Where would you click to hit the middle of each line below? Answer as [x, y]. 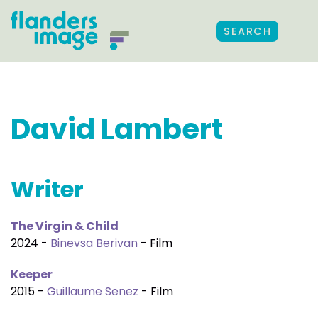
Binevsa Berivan [94, 243]
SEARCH [247, 31]
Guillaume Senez [93, 291]
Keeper [32, 274]
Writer [47, 189]
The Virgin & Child [65, 226]
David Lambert [117, 129]
